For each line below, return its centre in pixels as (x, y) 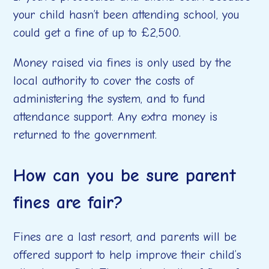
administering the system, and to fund (110, 99)
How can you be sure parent (125, 176)
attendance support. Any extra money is (116, 117)
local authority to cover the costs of (104, 81)
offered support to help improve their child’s (128, 255)
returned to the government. (85, 135)
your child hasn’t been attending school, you (126, 15)
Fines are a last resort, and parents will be (125, 237)
